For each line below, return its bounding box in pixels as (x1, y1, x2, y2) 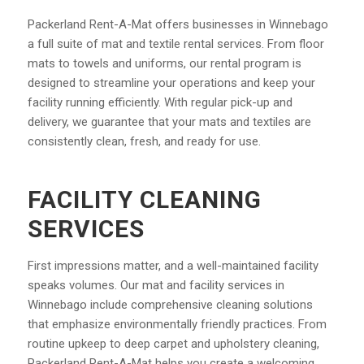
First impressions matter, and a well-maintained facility (27, 258, 318, 274)
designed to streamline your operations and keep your (27, 76, 315, 91)
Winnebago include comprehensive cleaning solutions (27, 297, 313, 313)
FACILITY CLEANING (27, 185, 262, 214)
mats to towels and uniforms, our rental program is (27, 56, 301, 71)
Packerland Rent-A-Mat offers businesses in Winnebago (27, 17, 328, 32)
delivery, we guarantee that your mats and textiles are (27, 115, 311, 130)
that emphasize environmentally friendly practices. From (27, 317, 327, 332)
